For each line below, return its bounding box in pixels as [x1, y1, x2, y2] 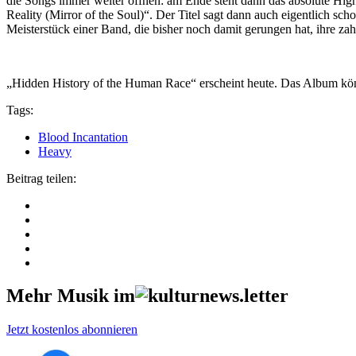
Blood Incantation [38, 130, 128, 144]
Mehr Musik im [6, 285, 135, 307]
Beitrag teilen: [6, 171, 76, 185]
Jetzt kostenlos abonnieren [6, 323, 137, 337]
